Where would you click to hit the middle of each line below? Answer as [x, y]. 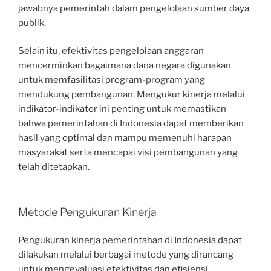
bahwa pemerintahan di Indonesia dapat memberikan [131, 124]
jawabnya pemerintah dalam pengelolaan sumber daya [134, 8]
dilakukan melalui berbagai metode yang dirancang [126, 255]
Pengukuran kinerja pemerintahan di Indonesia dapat [130, 240]
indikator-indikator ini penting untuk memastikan [122, 109]
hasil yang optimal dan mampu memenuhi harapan [125, 138]
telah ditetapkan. [54, 167]
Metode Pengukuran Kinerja [87, 212]
